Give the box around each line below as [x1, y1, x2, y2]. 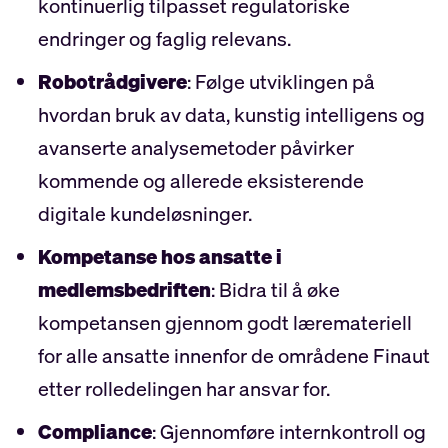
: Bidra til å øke [210, 276, 340, 304]
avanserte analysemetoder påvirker [37, 134, 354, 162]
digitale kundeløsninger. [37, 200, 252, 228]
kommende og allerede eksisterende [37, 167, 364, 195]
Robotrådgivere [37, 68, 187, 96]
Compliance [37, 418, 152, 446]
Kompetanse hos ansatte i [37, 243, 282, 271]
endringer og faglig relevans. [37, 25, 291, 53]
